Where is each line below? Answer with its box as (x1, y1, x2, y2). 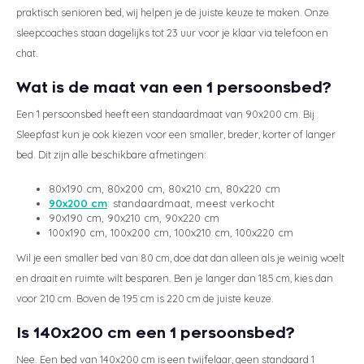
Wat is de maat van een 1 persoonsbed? (16, 78, 331, 97)
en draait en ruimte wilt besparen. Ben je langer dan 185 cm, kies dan (16, 271, 333, 284)
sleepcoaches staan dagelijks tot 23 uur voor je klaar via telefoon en (16, 25, 328, 39)
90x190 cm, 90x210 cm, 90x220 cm (49, 210, 219, 224)
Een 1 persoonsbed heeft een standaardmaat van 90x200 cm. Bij (16, 106, 314, 120)
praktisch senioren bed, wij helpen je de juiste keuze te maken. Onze (16, 5, 329, 19)
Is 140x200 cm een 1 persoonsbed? (16, 323, 295, 342)
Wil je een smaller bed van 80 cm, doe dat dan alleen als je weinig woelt (16, 250, 344, 264)
